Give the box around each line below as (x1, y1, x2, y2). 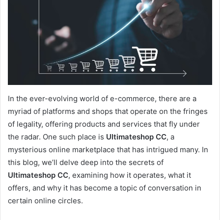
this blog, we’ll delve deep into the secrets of (8, 157, 164, 167)
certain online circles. (8, 195, 83, 205)
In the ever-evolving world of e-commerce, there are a (8, 93, 196, 103)
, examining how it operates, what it (68, 170, 191, 180)
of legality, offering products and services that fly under (8, 119, 200, 129)
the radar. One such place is (8, 132, 106, 141)
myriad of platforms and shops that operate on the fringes (8, 106, 208, 116)
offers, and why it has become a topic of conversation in (8, 183, 201, 192)
